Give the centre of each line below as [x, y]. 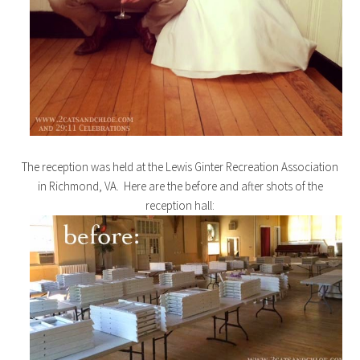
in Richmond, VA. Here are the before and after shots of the [180, 186]
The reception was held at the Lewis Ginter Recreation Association [180, 167]
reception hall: [180, 206]
